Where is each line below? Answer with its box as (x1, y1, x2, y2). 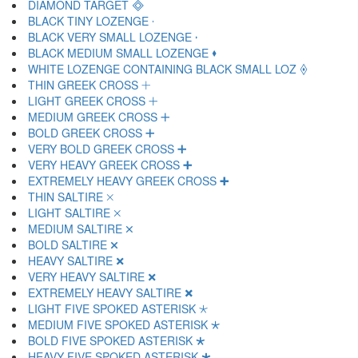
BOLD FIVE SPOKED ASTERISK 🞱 (28, 332, 205, 348)
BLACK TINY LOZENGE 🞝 (28, 13, 154, 29)
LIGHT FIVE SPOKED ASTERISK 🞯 (28, 300, 209, 316)
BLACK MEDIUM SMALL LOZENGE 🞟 (28, 45, 217, 61)
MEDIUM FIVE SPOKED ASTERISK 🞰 (28, 316, 221, 332)
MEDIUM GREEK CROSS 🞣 (28, 109, 170, 125)
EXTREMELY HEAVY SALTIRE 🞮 (28, 284, 193, 300)
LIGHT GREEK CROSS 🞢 (28, 93, 158, 109)
